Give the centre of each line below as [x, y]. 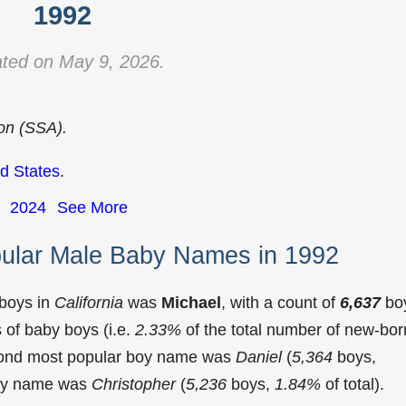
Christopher [134, 384]
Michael [191, 302]
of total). [353, 384]
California [89, 302]
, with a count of [280, 302]
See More [92, 208]
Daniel [259, 357]
